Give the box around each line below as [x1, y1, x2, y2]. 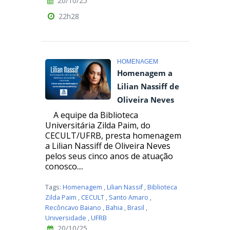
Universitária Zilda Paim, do [45, 120, 150, 131]
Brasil [127, 203, 144, 213]
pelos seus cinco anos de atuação [45, 150, 173, 162]
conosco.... [45, 161, 83, 172]
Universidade [45, 214, 86, 223]
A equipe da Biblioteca [45, 109, 138, 121]
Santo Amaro [109, 193, 148, 202]
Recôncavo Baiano [45, 203, 101, 213]
